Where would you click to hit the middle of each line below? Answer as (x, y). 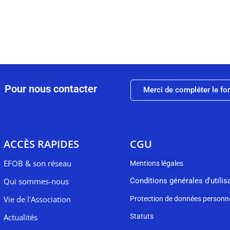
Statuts (142, 216)
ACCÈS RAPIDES (41, 144)
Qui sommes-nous (36, 181)
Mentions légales (157, 163)
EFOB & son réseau (37, 163)
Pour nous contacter (52, 89)
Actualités (20, 217)
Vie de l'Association (37, 199)
